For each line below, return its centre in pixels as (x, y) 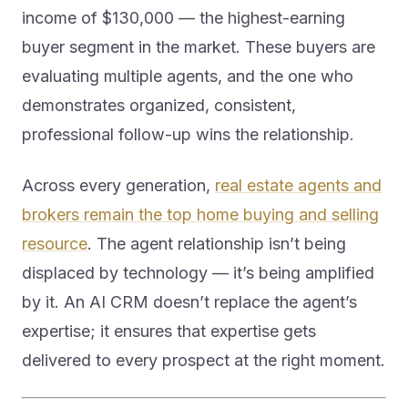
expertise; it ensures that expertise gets (169, 331)
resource (55, 244)
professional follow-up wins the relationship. (188, 135)
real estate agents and (298, 186)
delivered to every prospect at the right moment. (204, 361)
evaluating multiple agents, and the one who (188, 76)
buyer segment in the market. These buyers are (199, 47)
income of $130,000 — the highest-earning (184, 18)
